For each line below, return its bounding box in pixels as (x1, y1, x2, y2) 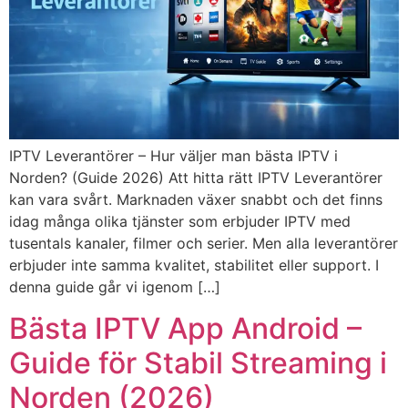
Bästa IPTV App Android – (9, 310, 362, 346)
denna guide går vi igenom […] (9, 278, 220, 297)
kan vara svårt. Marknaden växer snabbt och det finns (9, 190, 382, 209)
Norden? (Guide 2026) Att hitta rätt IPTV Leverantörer (9, 168, 382, 188)
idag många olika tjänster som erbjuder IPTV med (9, 212, 351, 231)
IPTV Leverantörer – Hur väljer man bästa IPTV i (9, 147, 338, 166)
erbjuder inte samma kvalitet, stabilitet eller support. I (9, 256, 379, 275)
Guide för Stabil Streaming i (9, 344, 387, 381)
